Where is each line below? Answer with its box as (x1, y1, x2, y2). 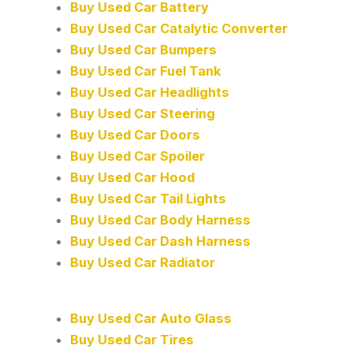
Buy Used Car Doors (70, 126, 201, 143)
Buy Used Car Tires (70, 332, 195, 348)
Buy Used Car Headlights (70, 84, 230, 100)
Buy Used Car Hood (70, 169, 195, 185)
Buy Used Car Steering (70, 105, 216, 121)
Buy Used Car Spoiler (70, 147, 206, 164)
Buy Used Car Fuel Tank (70, 62, 222, 79)
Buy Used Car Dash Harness (70, 232, 251, 249)
